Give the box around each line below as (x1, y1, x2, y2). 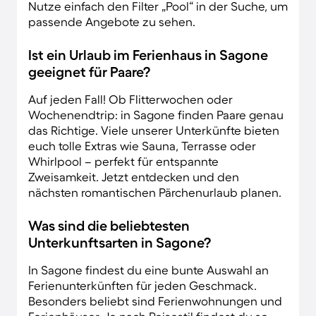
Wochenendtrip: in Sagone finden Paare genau (28, 107, 284, 121)
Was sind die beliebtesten (28, 217, 190, 233)
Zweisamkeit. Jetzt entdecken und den (28, 169, 239, 183)
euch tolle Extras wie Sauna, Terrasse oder (28, 138, 256, 152)
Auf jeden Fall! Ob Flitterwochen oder (28, 92, 233, 106)
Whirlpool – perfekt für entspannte (28, 154, 219, 168)
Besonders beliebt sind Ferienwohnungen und (28, 293, 282, 308)
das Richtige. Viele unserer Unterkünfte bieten (28, 123, 279, 137)
